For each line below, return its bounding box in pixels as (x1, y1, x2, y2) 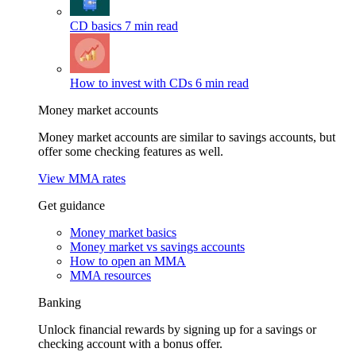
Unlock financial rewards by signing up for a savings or (38, 323, 316, 336)
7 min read (125, 19, 178, 33)
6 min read (195, 76, 249, 90)
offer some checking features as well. (38, 145, 223, 158)
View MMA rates (38, 172, 126, 185)
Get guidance (38, 199, 105, 212)
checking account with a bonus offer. (38, 337, 222, 350)
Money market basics (70, 226, 176, 239)
